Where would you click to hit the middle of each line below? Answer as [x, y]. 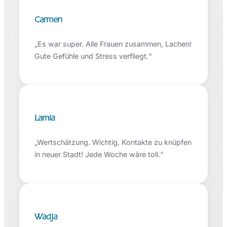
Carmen [48, 20]
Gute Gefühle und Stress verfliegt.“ [93, 56]
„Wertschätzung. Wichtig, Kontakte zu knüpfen [113, 142]
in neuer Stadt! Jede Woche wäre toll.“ [99, 155]
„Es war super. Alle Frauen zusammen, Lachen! [113, 44]
